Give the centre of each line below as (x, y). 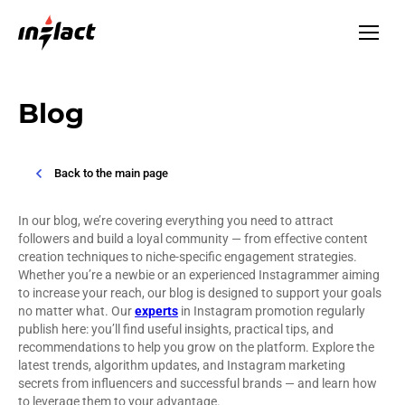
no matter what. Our (76, 311)
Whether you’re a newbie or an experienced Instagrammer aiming (199, 275)
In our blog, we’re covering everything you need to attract (176, 221)
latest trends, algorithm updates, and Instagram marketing (182, 366)
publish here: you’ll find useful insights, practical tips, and (176, 330)
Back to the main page (111, 174)
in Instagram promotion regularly (272, 311)
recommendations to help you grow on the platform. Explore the (196, 348)
